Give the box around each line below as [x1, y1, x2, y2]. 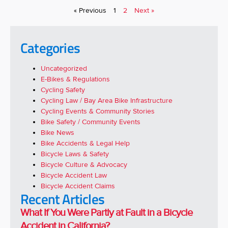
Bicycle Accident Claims [41, 182, 115, 190]
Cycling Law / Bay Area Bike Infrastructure [41, 96, 173, 105]
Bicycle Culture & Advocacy [41, 160, 127, 169]
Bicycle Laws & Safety [41, 150, 109, 158]
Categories [20, 37, 80, 58]
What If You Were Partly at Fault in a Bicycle [20, 207, 192, 219]
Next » [134, 6, 154, 15]
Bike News [41, 128, 74, 137]
